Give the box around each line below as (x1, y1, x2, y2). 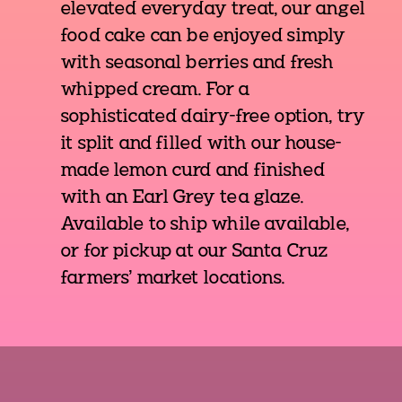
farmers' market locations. (61, 270, 285, 288)
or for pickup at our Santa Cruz (61, 243, 328, 261)
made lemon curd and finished (61, 162, 325, 180)
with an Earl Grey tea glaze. (61, 189, 303, 207)
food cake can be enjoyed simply (61, 28, 346, 46)
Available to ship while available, (61, 216, 349, 234)
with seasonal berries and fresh (61, 55, 335, 73)
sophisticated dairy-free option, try (61, 109, 366, 127)
